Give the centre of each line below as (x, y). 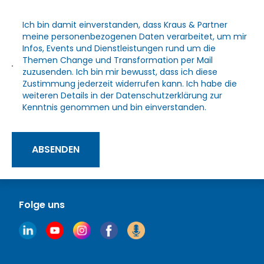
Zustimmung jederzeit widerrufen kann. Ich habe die (130, 83)
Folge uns (42, 204)
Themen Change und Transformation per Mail (118, 60)
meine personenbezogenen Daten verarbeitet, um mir (135, 36)
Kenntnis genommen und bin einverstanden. (115, 107)
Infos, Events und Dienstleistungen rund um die (119, 48)
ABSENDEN (56, 149)
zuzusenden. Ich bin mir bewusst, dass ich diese (120, 72)
